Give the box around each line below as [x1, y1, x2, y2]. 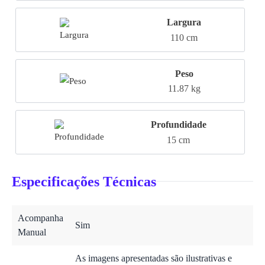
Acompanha [18, 212, 63, 223]
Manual [18, 227, 46, 237]
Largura [166, 17, 201, 28]
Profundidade [150, 119, 206, 130]
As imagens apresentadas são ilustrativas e [75, 253, 232, 263]
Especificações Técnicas [12, 173, 156, 189]
